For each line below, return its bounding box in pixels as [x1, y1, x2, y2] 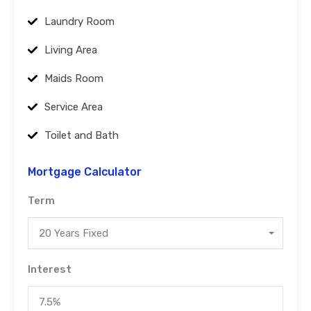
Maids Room [44, 72, 103, 85]
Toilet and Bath [44, 129, 119, 142]
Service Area [44, 101, 103, 114]
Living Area [44, 44, 97, 57]
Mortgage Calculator [28, 165, 142, 179]
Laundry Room [44, 15, 115, 28]
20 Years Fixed [39, 227, 108, 240]
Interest [28, 263, 72, 276]
